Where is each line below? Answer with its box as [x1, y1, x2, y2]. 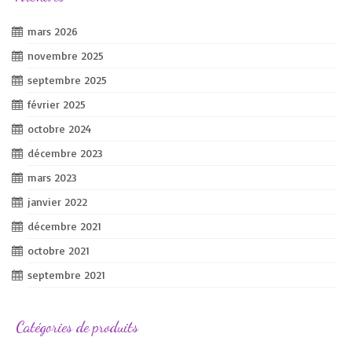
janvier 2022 [27, 194, 87, 208]
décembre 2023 [27, 145, 103, 159]
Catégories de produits [16, 317, 138, 336]
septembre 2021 [27, 267, 105, 281]
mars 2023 [27, 170, 77, 184]
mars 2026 [27, 24, 78, 38]
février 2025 [27, 97, 86, 111]
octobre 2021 [27, 243, 90, 257]
